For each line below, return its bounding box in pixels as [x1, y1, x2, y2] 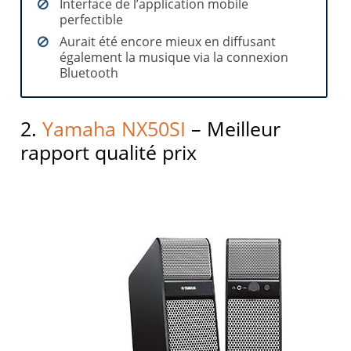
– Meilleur [186, 115, 281, 143]
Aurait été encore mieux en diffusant [60, 33, 277, 51]
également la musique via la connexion [60, 49, 289, 67]
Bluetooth [60, 64, 119, 82]
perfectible [60, 11, 124, 29]
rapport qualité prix [20, 139, 197, 166]
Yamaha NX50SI [42, 115, 186, 143]
